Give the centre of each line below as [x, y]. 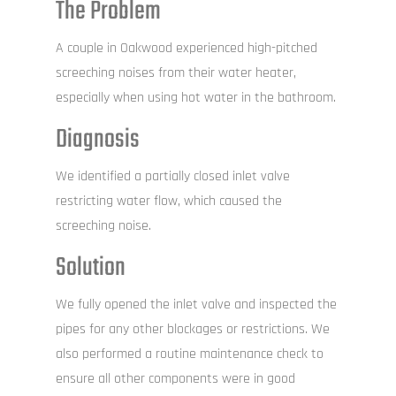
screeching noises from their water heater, [175, 73]
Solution [90, 268]
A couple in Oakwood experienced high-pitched [186, 49]
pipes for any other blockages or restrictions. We [192, 330]
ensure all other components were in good [175, 379]
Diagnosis [97, 140]
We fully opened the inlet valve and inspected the [196, 305]
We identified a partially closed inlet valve [172, 177]
